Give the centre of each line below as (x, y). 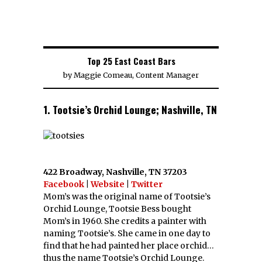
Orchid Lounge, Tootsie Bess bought (117, 208)
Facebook (64, 184)
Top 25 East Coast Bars (131, 61)
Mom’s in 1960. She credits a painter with (125, 221)
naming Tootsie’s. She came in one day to (127, 233)
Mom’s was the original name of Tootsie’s (127, 196)
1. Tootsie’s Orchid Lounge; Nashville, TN (130, 109)
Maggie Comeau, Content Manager (136, 75)
